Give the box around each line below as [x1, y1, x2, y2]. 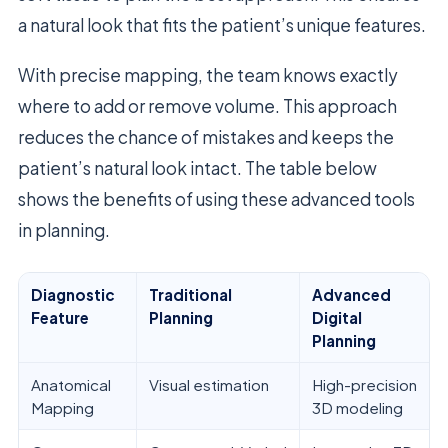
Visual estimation [149, 374, 269, 394]
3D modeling [312, 397, 403, 417]
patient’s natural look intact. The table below [18, 156, 377, 179]
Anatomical [31, 374, 111, 394]
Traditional [149, 284, 232, 304]
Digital [312, 307, 362, 327]
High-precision [312, 374, 417, 394]
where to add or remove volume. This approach [18, 94, 397, 117]
